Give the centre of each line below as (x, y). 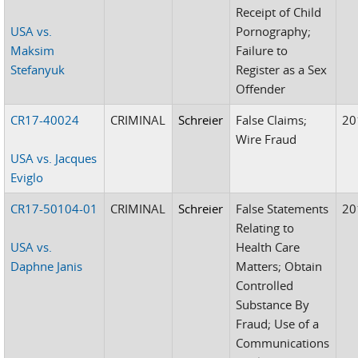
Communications (283, 342)
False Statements (282, 208)
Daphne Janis (47, 266)
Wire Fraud (267, 139)
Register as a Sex (282, 69)
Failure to (262, 50)
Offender (261, 88)
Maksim (33, 50)
